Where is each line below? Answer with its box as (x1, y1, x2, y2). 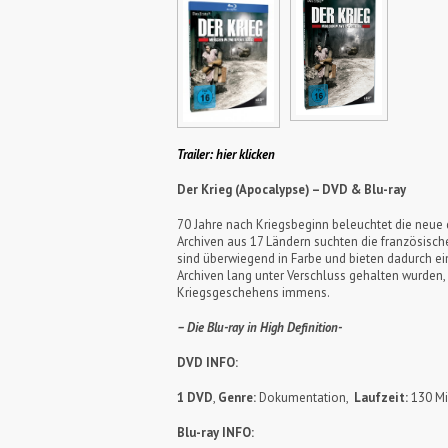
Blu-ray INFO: (177, 424, 254, 442)
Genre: (218, 389, 259, 407)
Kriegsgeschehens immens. (177, 284, 330, 302)
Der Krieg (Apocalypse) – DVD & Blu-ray (177, 181, 406, 199)
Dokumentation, (259, 389, 354, 407)
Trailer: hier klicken (177, 146, 275, 164)
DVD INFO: (177, 354, 238, 372)
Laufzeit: (354, 389, 408, 407)
